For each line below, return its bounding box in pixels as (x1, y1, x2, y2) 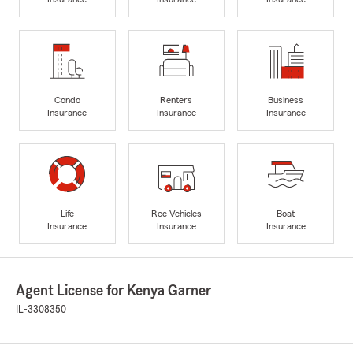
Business (268, 95, 304, 106)
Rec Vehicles (150, 209, 202, 219)
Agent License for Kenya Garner (16, 283, 211, 299)
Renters (160, 95, 193, 106)
